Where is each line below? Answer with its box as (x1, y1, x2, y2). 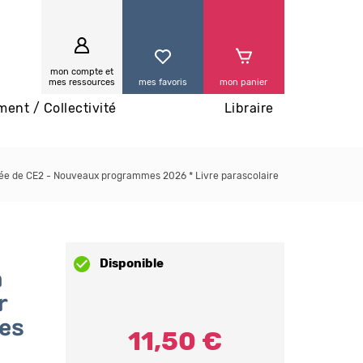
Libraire (224, 102, 274, 115)
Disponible (99, 258, 164, 270)
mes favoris (138, 78, 187, 87)
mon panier (220, 78, 267, 87)
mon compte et (49, 67, 113, 76)
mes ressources (48, 78, 115, 87)
